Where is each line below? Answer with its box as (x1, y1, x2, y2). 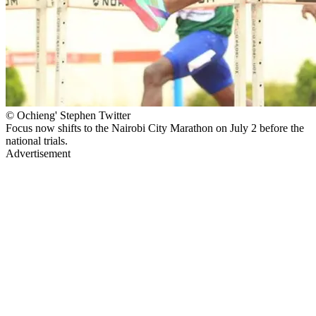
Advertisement (6, 147, 71, 159)
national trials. (6, 134, 68, 147)
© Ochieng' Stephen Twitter (6, 109, 130, 121)
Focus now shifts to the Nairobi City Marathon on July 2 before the (6, 121, 304, 134)
